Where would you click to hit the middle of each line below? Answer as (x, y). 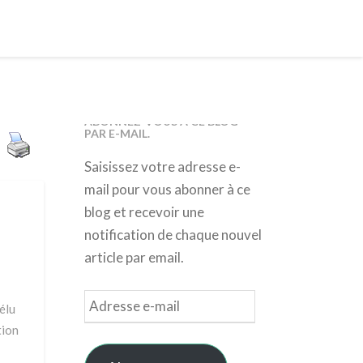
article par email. (134, 257)
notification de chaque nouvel (173, 235)
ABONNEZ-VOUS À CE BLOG (161, 121)
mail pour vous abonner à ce (167, 189)
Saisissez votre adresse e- (162, 167)
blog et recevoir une (144, 212)
